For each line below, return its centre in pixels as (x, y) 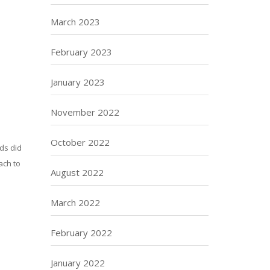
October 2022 (80, 142)
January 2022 (77, 263)
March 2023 (75, 22)
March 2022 (75, 202)
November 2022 (85, 112)
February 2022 (81, 233)
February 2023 (81, 52)
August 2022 (77, 172)
